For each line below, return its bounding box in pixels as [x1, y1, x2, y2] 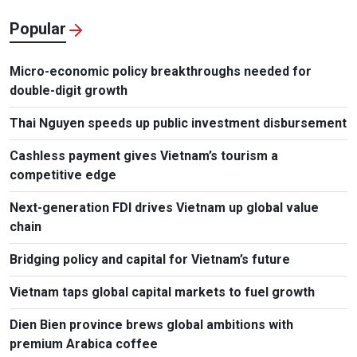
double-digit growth [10, 83, 127, 99]
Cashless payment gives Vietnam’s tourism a [10, 148, 278, 164]
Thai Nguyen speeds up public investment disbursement [10, 116, 347, 131]
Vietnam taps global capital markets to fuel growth [10, 284, 315, 300]
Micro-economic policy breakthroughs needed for [10, 64, 312, 80]
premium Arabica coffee [10, 336, 158, 352]
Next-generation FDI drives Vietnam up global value [10, 200, 319, 216]
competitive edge [10, 167, 116, 183]
